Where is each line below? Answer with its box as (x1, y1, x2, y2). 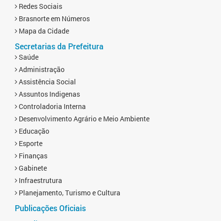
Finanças (17, 150, 47, 160)
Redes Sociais (17, 1, 62, 11)
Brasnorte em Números (17, 13, 90, 23)
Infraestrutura (17, 175, 62, 185)
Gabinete (17, 163, 47, 173)
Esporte (17, 138, 42, 148)
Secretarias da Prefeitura (15, 40, 104, 51)
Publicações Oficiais (15, 202, 86, 213)
